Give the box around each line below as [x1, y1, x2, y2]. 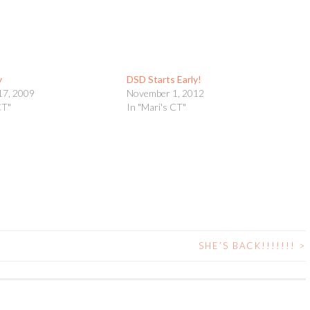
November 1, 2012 [126, 87, 204, 99]
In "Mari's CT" [126, 101, 186, 113]
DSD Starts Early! [126, 73, 201, 85]
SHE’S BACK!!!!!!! [199, 240, 300, 251]
